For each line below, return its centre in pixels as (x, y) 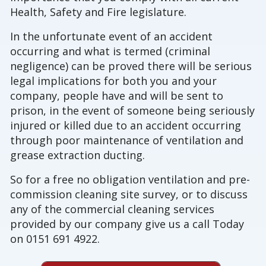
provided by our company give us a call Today (127, 224)
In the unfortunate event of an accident (112, 37)
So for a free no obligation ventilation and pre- (130, 180)
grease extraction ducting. (78, 155)
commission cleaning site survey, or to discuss (129, 194)
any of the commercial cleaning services (113, 209)
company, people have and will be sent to (117, 96)
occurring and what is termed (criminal (110, 51)
